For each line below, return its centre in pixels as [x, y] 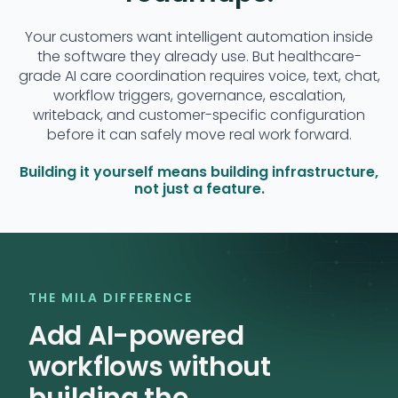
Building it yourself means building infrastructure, [199, 172]
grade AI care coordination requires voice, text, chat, [199, 76]
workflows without [150, 367]
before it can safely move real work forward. [199, 135]
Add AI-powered [136, 336]
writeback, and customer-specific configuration [199, 115]
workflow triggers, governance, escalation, [199, 96]
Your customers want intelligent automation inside [199, 37]
